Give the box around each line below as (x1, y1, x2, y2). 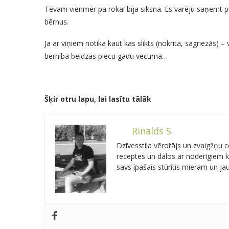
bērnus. (44, 17, 68, 27)
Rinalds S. (132, 125, 173, 137)
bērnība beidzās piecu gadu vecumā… (44, 51, 168, 61)
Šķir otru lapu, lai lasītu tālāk (44, 94, 151, 104)
